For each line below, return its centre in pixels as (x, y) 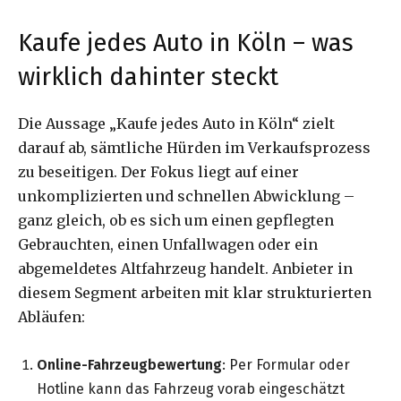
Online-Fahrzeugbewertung (129, 364)
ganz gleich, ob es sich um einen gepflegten (176, 220)
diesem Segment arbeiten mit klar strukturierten (195, 292)
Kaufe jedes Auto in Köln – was (186, 43)
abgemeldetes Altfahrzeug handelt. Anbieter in (185, 268)
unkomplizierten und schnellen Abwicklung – (186, 196)
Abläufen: (51, 316)
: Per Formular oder (286, 364)
